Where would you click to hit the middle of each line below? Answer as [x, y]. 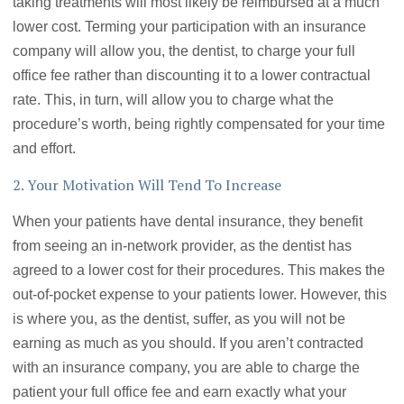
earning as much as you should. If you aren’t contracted [188, 344]
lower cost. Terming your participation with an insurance [190, 27]
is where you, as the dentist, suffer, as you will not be [179, 319]
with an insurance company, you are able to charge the [187, 368]
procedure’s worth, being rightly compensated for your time [199, 124]
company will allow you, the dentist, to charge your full [184, 51]
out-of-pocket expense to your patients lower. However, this [200, 295]
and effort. [45, 149]
